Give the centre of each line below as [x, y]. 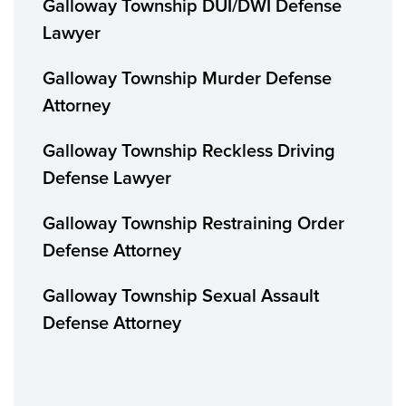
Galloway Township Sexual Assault [181, 296]
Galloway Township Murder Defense [187, 79]
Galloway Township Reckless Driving [189, 151]
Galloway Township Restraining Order [193, 224]
